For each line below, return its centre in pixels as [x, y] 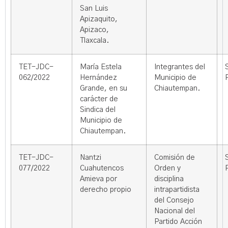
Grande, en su [104, 89]
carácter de [99, 99]
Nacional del [175, 211]
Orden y [167, 168]
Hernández [98, 78]
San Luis [94, 9]
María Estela [101, 67]
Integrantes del [180, 67]
